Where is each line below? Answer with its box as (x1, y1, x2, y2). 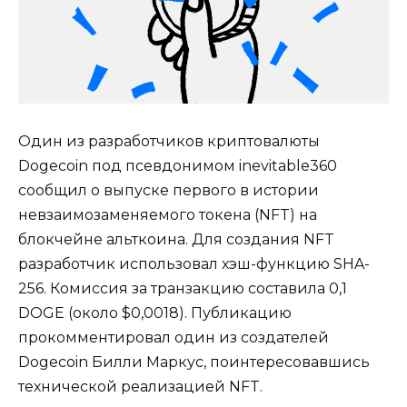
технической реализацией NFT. (18, 377, 263, 395)
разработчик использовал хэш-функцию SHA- (18, 254, 370, 273)
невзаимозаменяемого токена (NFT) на (18, 205, 317, 223)
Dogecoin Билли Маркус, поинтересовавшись (18, 352, 370, 371)
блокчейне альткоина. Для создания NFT (18, 230, 334, 248)
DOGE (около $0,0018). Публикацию (18, 303, 292, 322)
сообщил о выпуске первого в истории (18, 181, 319, 199)
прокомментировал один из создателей (18, 328, 329, 346)
